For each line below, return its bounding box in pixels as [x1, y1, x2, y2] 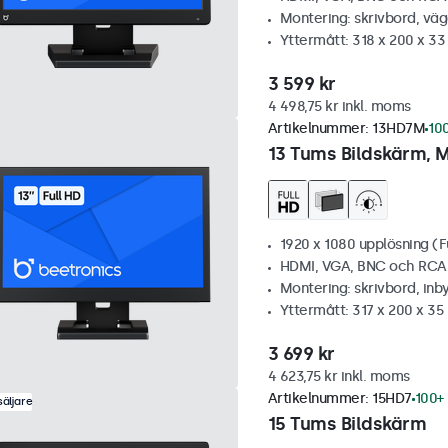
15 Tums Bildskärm [267, 413, 426, 435]
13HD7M [372, 120, 425, 137]
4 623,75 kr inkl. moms [267, 368, 410, 385]
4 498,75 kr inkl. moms [267, 98, 411, 115]
